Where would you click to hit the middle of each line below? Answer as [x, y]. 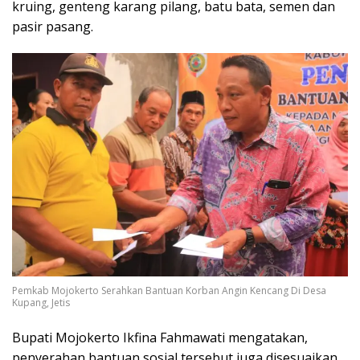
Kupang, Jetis [41, 303]
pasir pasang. [53, 26]
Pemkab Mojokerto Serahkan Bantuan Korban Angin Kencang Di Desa [169, 291]
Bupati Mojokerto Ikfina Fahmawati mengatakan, [160, 338]
